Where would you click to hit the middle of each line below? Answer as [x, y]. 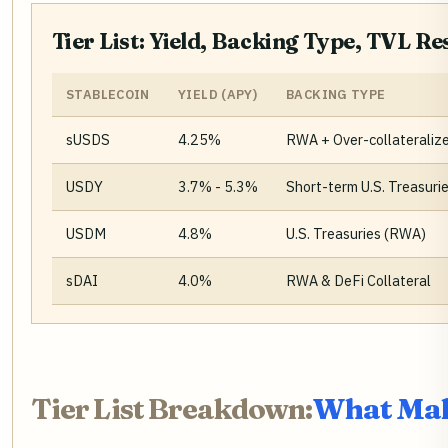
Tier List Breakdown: [171, 408]
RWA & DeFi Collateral [358, 280]
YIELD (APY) [218, 94]
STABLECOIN [108, 94]
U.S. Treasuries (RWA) [356, 233]
